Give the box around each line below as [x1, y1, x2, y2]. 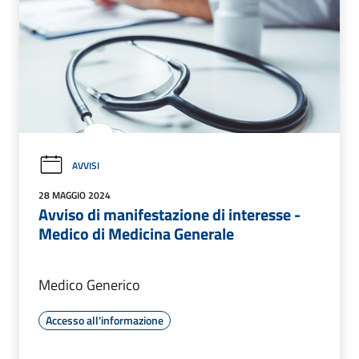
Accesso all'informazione [46, 312, 163, 329]
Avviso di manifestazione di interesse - [38, 202, 301, 228]
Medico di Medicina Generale [38, 221, 234, 247]
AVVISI [72, 157, 99, 173]
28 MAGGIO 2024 [38, 188, 111, 204]
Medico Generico [38, 274, 140, 296]
